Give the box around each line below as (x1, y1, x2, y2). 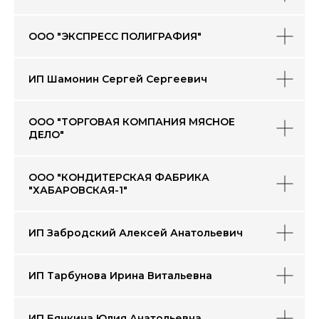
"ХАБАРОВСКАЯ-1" (28, 184, 127, 197)
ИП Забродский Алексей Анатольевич (28, 226, 243, 239)
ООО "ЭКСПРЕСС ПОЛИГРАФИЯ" (28, 30, 207, 43)
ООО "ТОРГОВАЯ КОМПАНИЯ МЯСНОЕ (28, 115, 235, 128)
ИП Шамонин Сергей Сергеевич (28, 73, 207, 85)
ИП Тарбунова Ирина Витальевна (28, 269, 212, 282)
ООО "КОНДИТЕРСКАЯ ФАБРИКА (28, 171, 209, 184)
